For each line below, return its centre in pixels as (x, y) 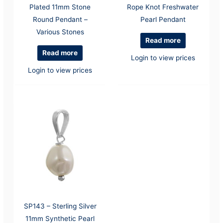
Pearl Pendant (163, 20)
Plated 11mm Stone (60, 7)
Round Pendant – (60, 20)
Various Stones (60, 32)
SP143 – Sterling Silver (60, 206)
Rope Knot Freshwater (163, 7)
